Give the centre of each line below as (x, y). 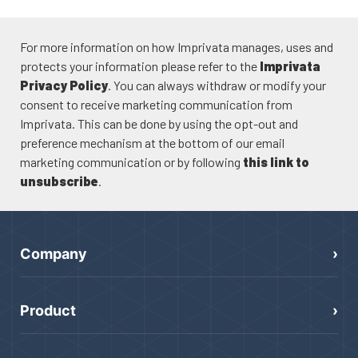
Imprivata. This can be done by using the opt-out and (159, 123)
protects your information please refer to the (140, 66)
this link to (276, 161)
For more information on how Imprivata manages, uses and (177, 46)
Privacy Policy (64, 85)
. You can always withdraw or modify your (217, 85)
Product (48, 311)
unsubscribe (59, 181)
